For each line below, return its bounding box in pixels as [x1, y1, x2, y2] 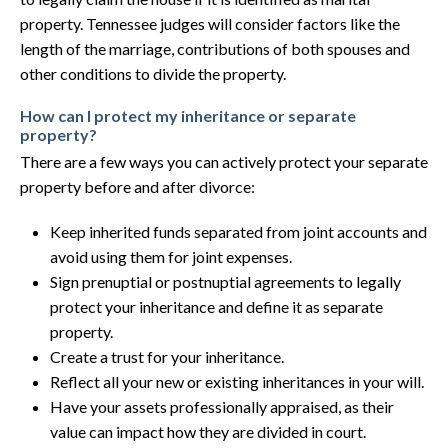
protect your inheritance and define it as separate [50, 297, 383, 316]
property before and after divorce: [20, 177, 255, 196]
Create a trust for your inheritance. [50, 347, 284, 366]
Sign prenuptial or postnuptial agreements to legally [50, 272, 401, 291]
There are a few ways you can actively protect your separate [20, 152, 428, 171]
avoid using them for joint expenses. [50, 247, 292, 266]
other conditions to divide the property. [20, 64, 286, 83]
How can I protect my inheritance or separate [20, 106, 356, 125]
